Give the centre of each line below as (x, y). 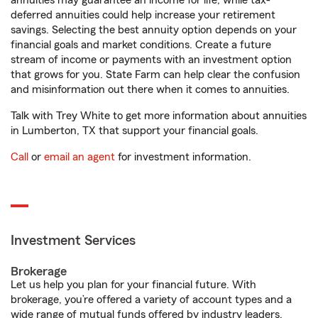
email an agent (79, 157)
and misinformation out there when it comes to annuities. (150, 89)
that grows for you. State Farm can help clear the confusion (155, 75)
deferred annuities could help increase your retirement (143, 15)
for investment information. (183, 157)
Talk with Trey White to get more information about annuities (159, 116)
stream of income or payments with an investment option (151, 60)
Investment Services (73, 241)
